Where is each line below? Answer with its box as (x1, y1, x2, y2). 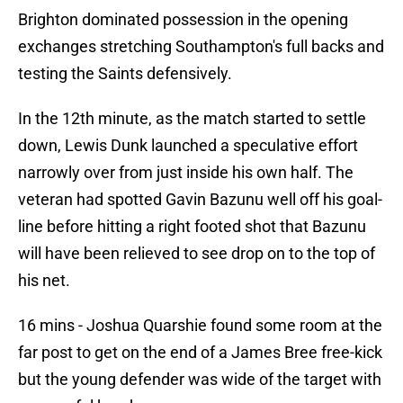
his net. (18, 271, 70, 291)
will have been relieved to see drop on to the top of (18, 244, 375, 264)
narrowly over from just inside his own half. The (18, 163, 354, 183)
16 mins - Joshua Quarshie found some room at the (18, 316, 382, 336)
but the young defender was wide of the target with (18, 370, 381, 390)
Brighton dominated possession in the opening (18, 10, 348, 30)
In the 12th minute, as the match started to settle (18, 109, 366, 129)
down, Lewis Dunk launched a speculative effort (18, 136, 358, 156)
